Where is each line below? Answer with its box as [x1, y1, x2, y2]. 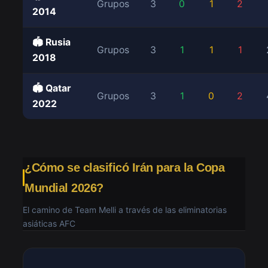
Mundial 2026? [25, 181, 103, 194]
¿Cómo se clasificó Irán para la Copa [25, 161, 225, 174]
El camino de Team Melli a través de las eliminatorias [23, 205, 227, 215]
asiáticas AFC [23, 218, 75, 229]
